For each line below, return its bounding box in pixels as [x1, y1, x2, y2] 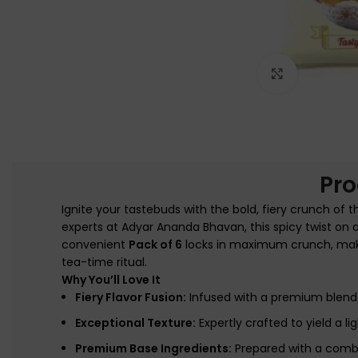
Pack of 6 [128, 236, 182, 253]
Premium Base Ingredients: [74, 340, 232, 356]
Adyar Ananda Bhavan [121, 218, 245, 235]
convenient [61, 236, 129, 253]
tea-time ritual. [61, 253, 147, 270]
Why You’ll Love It [61, 271, 161, 288]
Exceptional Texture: [74, 314, 196, 331]
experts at [61, 218, 121, 235]
